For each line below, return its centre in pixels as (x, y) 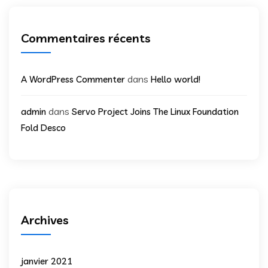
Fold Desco (43, 127)
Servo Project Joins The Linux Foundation (155, 111)
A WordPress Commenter (73, 79)
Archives (45, 220)
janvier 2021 (47, 261)
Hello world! (176, 79)
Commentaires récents (86, 38)
